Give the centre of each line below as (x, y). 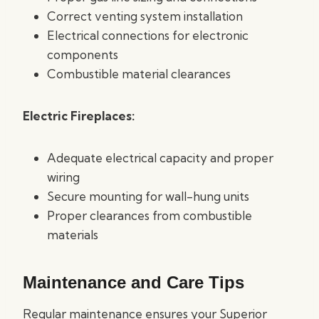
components (83, 54)
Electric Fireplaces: (79, 116)
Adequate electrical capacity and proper (160, 158)
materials (73, 235)
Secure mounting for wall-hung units (148, 196)
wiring (63, 177)
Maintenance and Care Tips (134, 282)
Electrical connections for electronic (148, 35)
